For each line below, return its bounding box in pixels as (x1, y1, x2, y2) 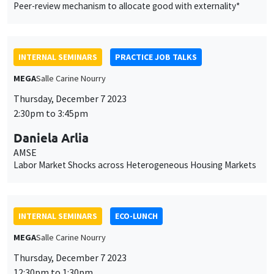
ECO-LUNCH (115, 210, 158, 221)
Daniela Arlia (13, 129, 89, 146)
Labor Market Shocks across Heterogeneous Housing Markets (13, 158, 256, 171)
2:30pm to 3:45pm (13, 106, 88, 119)
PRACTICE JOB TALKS (115, 51, 197, 62)
